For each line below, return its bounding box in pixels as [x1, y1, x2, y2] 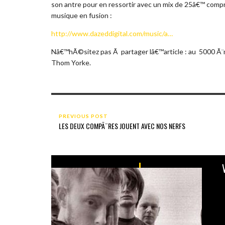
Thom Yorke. [51, 58, 91, 67]
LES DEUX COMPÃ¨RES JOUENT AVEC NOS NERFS [59, 120, 185, 131]
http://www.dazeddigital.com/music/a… [51, 29, 173, 38]
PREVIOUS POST [59, 113, 108, 119]
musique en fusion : [51, 11, 112, 20]
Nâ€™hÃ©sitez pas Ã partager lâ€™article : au [51, 47, 197, 56]
